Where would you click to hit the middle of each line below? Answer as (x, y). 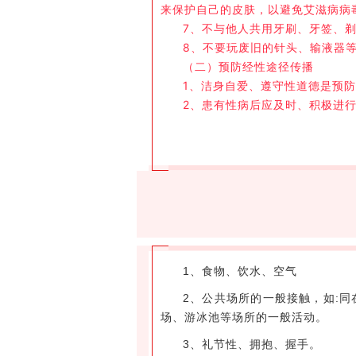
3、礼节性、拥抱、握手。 (252, 344)
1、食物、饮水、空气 (240, 271)
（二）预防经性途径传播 (248, 66)
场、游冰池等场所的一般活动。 (244, 317)
